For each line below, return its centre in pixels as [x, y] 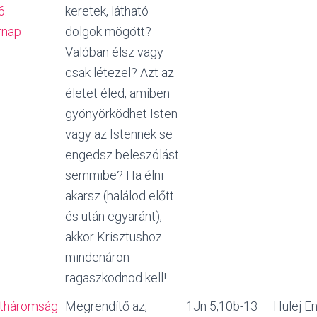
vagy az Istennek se [119, 134]
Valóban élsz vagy [114, 52]
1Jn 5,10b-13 [222, 306]
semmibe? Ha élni [114, 175]
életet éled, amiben [117, 93]
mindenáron [97, 257]
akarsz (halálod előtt [120, 196]
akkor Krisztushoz [114, 237]
